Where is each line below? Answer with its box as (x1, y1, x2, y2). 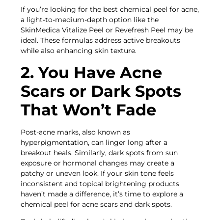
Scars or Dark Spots (21, 81, 182, 101)
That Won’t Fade (21, 100, 161, 119)
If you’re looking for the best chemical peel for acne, (21, 5, 199, 14)
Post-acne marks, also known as (21, 127, 131, 137)
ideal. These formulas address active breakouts (21, 36, 181, 45)
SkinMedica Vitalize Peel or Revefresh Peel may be (21, 26, 193, 35)
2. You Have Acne (21, 62, 163, 82)
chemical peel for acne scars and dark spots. (21, 199, 174, 209)
